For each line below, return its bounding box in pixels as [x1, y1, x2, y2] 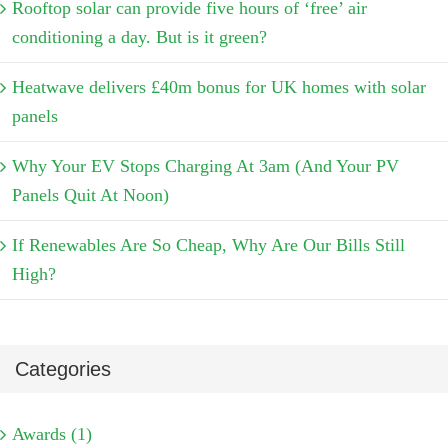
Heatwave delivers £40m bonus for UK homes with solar [12, 77, 426, 98]
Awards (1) [12, 423, 92, 444]
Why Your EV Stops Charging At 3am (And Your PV [12, 156, 399, 177]
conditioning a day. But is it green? [12, 27, 267, 48]
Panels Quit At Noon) [12, 185, 169, 206]
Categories [15, 358, 111, 381]
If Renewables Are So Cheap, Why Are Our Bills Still [12, 235, 405, 256]
